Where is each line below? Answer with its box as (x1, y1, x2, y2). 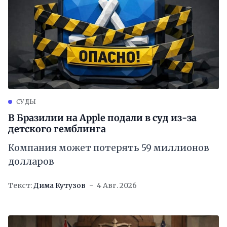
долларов (8, 156, 54, 167)
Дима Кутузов (33, 181, 86, 190)
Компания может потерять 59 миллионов (8, 142, 209, 154)
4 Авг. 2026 (97, 181, 137, 190)
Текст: (8, 181, 32, 190)
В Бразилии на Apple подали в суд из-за (8, 112, 197, 124)
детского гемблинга (8, 123, 106, 135)
